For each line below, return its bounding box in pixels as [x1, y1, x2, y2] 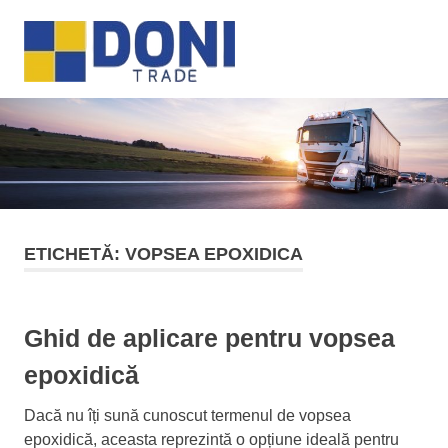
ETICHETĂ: [24, 244, 125, 265]
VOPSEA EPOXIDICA [125, 244, 303, 265]
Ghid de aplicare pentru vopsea [24, 324, 395, 353]
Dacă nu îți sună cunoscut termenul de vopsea [24, 407, 351, 425]
